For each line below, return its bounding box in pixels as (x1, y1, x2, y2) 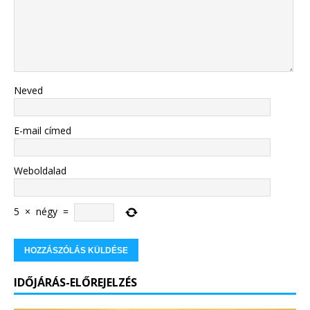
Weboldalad (14, 164, 66, 178)
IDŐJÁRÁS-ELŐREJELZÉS (14, 275, 137, 291)
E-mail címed (14, 124, 71, 138)
